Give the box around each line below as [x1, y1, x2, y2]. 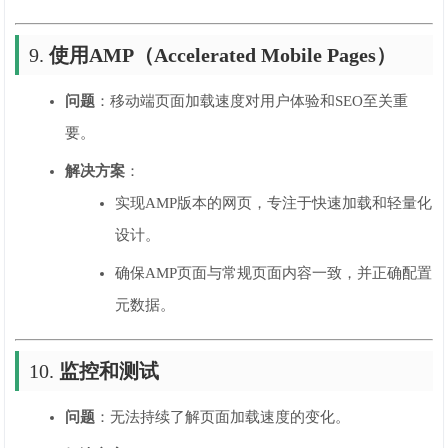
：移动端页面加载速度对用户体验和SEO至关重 [95, 93, 409, 109]
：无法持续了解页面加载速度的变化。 [95, 409, 351, 425]
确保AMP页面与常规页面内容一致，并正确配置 [115, 265, 433, 281]
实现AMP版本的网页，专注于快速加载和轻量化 [115, 195, 433, 211]
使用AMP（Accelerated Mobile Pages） [49, 44, 397, 66]
